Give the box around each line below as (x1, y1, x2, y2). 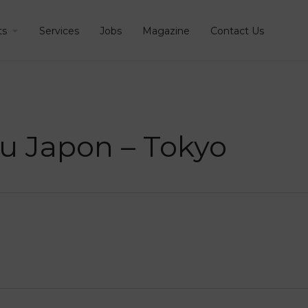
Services (38, 24, 79, 37)
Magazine (142, 24, 190, 37)
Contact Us (210, 24, 264, 37)
